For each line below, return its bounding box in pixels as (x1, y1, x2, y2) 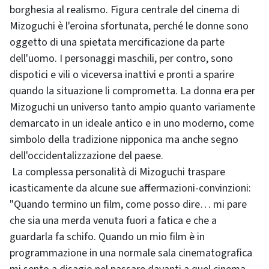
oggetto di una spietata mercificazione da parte (10, 35, 225, 50)
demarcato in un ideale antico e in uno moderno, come (10, 116, 254, 131)
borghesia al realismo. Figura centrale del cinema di (10, 2, 240, 17)
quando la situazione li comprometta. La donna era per (10, 83, 255, 98)
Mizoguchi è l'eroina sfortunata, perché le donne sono (10, 19, 249, 34)
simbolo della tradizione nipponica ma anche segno (10, 132, 238, 147)
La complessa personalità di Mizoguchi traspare (10, 165, 225, 180)
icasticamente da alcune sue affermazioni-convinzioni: (10, 181, 251, 196)
